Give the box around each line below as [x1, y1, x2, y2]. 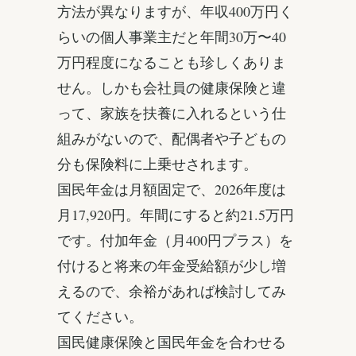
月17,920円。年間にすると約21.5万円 [57, 205, 294, 225]
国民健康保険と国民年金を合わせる [57, 332, 286, 352]
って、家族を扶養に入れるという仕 [57, 103, 286, 123]
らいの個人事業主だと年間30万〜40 [57, 27, 286, 47]
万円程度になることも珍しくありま [57, 52, 286, 72]
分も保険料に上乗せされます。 [57, 154, 257, 174]
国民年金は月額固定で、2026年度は [57, 180, 286, 199]
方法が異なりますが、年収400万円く [57, 2, 293, 21]
